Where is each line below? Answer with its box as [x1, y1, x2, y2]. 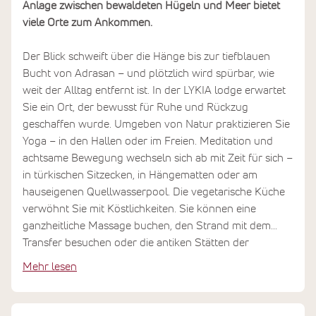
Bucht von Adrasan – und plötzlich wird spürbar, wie [23, 68, 274, 79]
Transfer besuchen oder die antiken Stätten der [23, 237, 249, 248]
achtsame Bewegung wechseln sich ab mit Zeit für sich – [23, 152, 293, 164]
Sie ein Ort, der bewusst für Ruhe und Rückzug [23, 102, 248, 113]
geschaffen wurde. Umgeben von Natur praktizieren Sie [23, 119, 290, 130]
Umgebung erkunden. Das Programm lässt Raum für [23, 254, 277, 265]
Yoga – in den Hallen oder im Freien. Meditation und [23, 135, 273, 147]
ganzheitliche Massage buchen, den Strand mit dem [23, 220, 271, 231]
